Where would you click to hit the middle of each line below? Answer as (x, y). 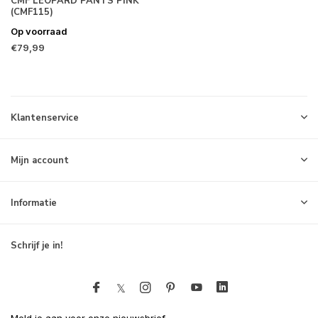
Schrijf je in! (37, 246)
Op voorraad (39, 31)
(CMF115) (32, 12)
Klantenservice (45, 118)
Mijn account (40, 160)
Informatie (34, 203)
